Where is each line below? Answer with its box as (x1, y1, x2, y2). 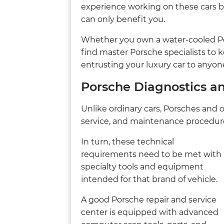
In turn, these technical (81, 136, 174, 146)
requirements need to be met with (81, 149, 221, 159)
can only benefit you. (81, 14, 165, 24)
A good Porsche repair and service (81, 194, 216, 204)
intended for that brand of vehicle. (81, 174, 217, 184)
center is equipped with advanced (81, 207, 218, 217)
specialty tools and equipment (81, 161, 203, 171)
